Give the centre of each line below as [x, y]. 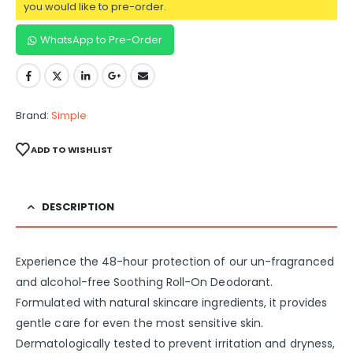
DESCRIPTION [78, 206]
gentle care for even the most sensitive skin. [140, 323]
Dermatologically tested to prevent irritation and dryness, [176, 343]
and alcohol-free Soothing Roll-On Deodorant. [145, 282]
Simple [69, 116]
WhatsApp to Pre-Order [101, 39]
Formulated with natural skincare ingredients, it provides [171, 302]
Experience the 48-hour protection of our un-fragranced [175, 261]
